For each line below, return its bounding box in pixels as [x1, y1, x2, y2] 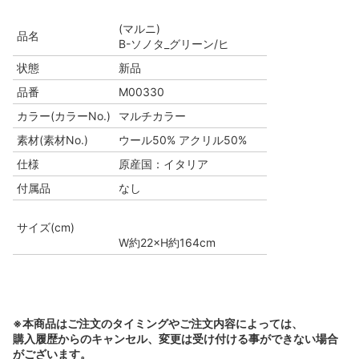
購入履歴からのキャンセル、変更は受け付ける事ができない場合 [13, 332, 338, 346]
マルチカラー [119, 109, 186, 123]
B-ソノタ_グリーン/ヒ [119, 37, 229, 51]
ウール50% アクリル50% [119, 133, 247, 147]
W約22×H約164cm [119, 236, 216, 250]
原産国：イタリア [119, 157, 208, 171]
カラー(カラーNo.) [17, 109, 111, 123]
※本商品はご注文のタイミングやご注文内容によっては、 [13, 317, 303, 331]
